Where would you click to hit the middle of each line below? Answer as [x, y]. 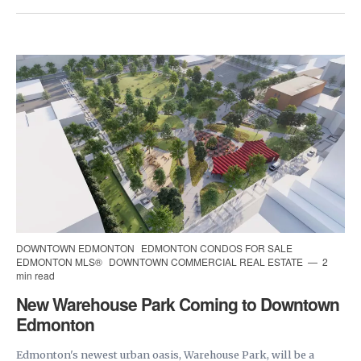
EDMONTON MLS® [60, 261]
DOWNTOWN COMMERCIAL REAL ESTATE [207, 261]
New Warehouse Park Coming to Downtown [178, 303]
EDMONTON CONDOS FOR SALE [217, 247]
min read [35, 275]
